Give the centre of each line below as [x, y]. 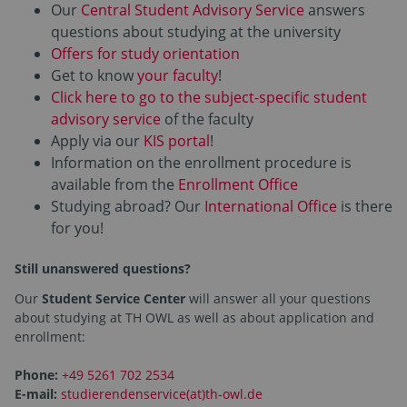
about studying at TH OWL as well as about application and [194, 318]
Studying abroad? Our [128, 207]
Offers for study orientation [145, 54]
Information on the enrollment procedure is [201, 163]
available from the [114, 185]
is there [365, 207]
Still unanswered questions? [103, 269]
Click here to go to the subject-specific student [209, 98]
